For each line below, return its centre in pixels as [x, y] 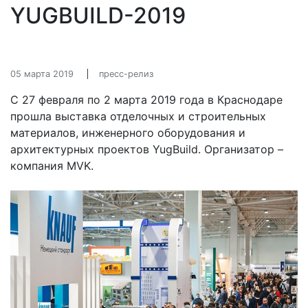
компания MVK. [52, 166]
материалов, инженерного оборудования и [128, 133]
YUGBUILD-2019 [98, 15]
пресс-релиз [126, 74]
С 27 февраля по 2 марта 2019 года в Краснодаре [146, 100]
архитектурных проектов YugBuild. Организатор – [147, 149]
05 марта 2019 [42, 74]
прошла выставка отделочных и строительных [138, 116]
